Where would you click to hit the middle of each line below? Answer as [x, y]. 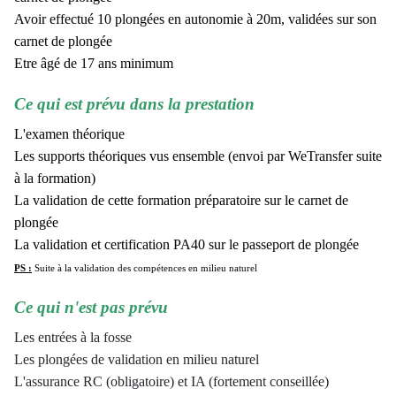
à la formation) [55, 178]
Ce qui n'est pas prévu [91, 307]
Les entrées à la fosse [73, 337]
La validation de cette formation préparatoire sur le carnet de [181, 200]
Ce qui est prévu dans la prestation [134, 103]
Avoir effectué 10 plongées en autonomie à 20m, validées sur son [195, 19]
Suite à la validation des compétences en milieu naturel [146, 268]
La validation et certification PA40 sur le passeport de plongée [187, 244]
